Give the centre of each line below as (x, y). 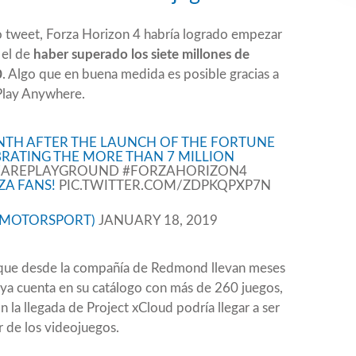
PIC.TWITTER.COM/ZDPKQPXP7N (164, 186)
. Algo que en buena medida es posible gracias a (141, 75)
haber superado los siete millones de (141, 55)
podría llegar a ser (226, 308)
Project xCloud (130, 308)
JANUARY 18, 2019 (158, 221)
